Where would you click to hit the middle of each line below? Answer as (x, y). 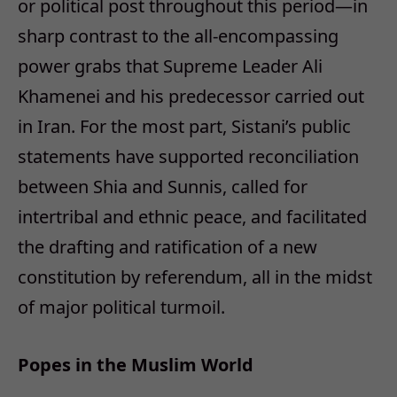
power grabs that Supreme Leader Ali (170, 66)
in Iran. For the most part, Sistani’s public (184, 126)
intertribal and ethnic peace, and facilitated (192, 216)
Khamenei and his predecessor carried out (191, 96)
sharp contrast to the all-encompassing (178, 35)
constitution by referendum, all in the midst (195, 276)
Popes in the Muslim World (138, 364)
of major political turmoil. (121, 307)
